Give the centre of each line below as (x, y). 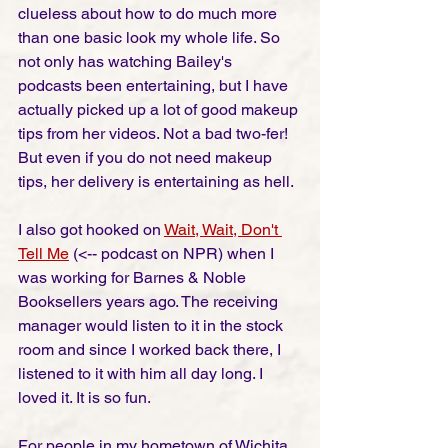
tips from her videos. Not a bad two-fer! (155, 134)
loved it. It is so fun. (86, 398)
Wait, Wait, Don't (223, 230)
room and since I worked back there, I (151, 350)
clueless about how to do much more (149, 14)
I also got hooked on (91, 230)
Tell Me (43, 254)
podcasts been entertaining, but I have (155, 86)
